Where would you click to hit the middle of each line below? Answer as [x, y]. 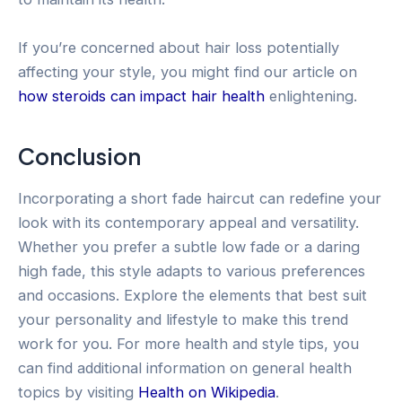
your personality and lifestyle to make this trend [183, 319]
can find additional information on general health [185, 367]
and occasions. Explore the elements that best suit [192, 295]
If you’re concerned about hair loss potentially [179, 47]
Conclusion [79, 157]
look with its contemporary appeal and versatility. [188, 222]
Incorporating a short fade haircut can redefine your [200, 198]
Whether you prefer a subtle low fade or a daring [189, 246]
